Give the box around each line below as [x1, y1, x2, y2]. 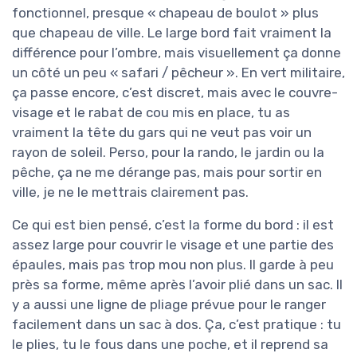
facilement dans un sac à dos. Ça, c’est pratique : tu [12, 316, 341, 332]
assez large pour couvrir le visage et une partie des [12, 236, 334, 253]
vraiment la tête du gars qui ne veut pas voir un [12, 124, 312, 140]
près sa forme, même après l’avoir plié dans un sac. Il [12, 276, 343, 292]
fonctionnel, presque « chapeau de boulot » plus [12, 4, 319, 21]
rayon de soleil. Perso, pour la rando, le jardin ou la [12, 143, 324, 160]
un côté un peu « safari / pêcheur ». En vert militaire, [12, 64, 345, 80]
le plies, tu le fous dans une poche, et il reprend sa [12, 335, 328, 352]
